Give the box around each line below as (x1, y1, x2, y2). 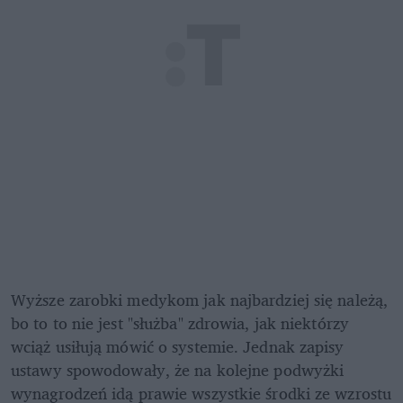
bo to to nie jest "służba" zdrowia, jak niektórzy (11, 309, 349, 337)
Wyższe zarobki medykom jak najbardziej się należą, (11, 286, 389, 314)
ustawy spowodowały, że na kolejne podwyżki (11, 356, 345, 384)
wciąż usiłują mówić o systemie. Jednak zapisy (11, 333, 345, 361)
